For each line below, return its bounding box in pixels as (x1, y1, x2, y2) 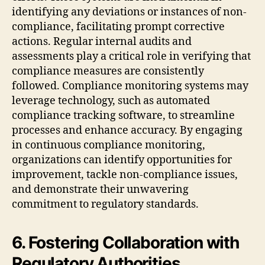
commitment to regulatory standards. (12, 197, 199, 211)
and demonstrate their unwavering (12, 182, 189, 196)
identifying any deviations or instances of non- (12, 5, 247, 19)
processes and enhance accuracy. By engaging (12, 123, 243, 137)
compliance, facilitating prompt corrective (12, 20, 225, 34)
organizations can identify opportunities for (12, 153, 232, 167)
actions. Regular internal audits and (12, 34, 192, 49)
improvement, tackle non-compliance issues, (12, 167, 238, 182)
